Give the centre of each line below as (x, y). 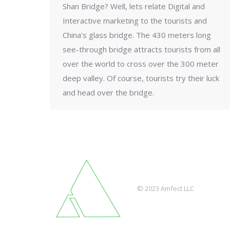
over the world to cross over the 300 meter (141, 64)
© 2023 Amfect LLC (166, 188)
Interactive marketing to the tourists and (135, 21)
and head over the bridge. (108, 92)
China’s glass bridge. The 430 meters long (137, 35)
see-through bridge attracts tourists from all (141, 49)
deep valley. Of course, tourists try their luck (141, 78)
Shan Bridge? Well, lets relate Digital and (134, 6)
